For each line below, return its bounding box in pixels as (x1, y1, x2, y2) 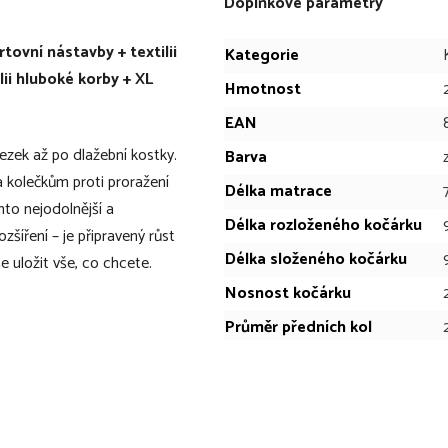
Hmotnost (225, 75, 301, 103)
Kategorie (225, 41, 299, 69)
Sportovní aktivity (225, 393, 356, 421)
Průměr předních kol (225, 313, 372, 341)
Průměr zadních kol (225, 347, 364, 375)
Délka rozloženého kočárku (225, 211, 422, 239)
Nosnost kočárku (225, 279, 351, 307)
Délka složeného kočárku (225, 245, 407, 273)
